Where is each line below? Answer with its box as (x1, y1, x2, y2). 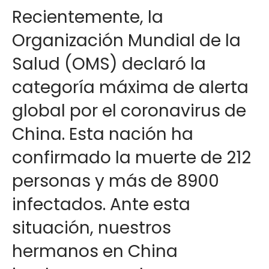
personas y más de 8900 (12, 169, 219, 193)
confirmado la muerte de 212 (12, 146, 251, 169)
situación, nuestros (12, 216, 171, 240)
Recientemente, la (12, 5, 163, 29)
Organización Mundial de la (12, 29, 241, 52)
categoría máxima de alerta (12, 76, 249, 99)
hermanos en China (12, 240, 178, 263)
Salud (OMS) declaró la (12, 52, 206, 76)
